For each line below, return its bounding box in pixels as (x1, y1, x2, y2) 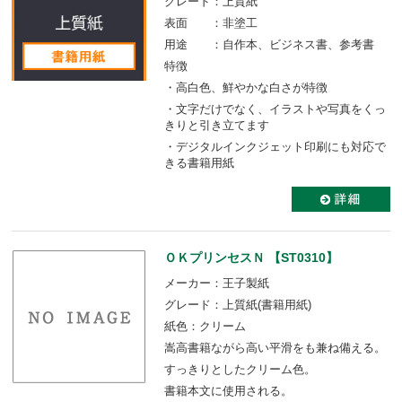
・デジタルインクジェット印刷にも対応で (164, 140, 386, 154)
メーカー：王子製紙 (164, 276, 269, 291)
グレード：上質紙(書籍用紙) (164, 298, 311, 312)
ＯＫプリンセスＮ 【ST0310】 (164, 250, 338, 266)
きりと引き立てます (164, 118, 269, 133)
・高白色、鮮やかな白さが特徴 (164, 81, 328, 95)
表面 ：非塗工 (164, 16, 258, 31)
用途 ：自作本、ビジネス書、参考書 (164, 38, 374, 52)
